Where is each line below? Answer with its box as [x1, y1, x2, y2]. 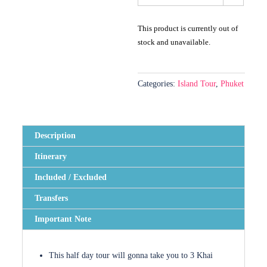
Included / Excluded [35, 173, 107, 182]
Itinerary [35, 152, 67, 161]
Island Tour [178, 79, 216, 88]
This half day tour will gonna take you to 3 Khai [49, 251, 213, 260]
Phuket [221, 79, 244, 88]
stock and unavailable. [138, 38, 211, 46]
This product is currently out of [138, 24, 238, 33]
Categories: [138, 79, 178, 88]
